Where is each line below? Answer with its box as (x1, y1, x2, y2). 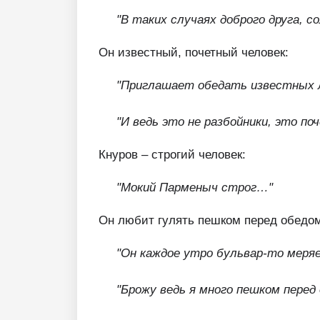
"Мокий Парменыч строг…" (116, 180, 273, 194)
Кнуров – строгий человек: (99, 147, 246, 161)
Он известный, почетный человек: (99, 45, 289, 59)
